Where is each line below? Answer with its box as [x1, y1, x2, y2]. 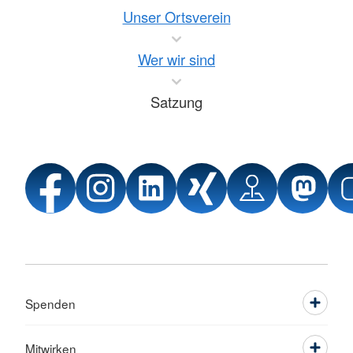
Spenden [25, 295, 76, 313]
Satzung [150, 91, 203, 113]
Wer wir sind [138, 49, 215, 70]
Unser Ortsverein [122, 6, 231, 28]
